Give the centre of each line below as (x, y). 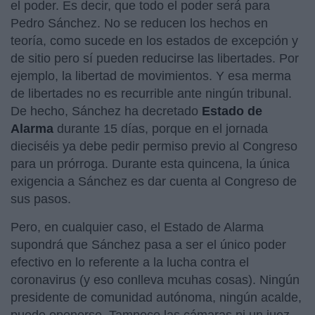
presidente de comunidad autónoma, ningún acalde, (156, 297)
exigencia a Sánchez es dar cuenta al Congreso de (154, 181)
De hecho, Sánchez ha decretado (106, 111)
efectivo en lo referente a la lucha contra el (130, 262)
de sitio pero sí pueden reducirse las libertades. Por (155, 58)
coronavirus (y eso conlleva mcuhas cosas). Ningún (155, 279)
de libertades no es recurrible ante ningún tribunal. (151, 93)
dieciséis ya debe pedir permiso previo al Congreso (154, 146)
